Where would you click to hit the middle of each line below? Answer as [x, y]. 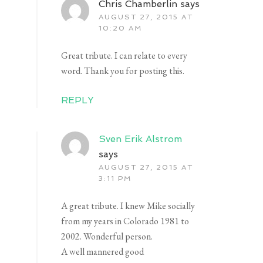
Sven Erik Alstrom [141, 139]
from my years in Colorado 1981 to [125, 221]
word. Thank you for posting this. [123, 71]
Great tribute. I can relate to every [124, 56]
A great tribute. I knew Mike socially [128, 206]
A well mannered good [103, 252]
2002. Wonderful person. [107, 237]
